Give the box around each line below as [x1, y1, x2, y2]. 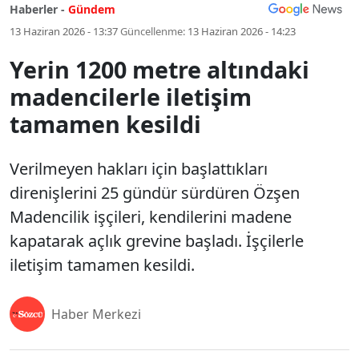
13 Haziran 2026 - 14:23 [188, 24, 296, 38]
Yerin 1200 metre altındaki [10, 54, 309, 85]
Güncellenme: [120, 24, 185, 38]
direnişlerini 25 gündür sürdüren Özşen [10, 182, 300, 204]
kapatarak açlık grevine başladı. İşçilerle [10, 230, 304, 252]
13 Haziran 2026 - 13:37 [10, 24, 118, 38]
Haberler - [10, 2, 65, 17]
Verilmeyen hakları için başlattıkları [10, 158, 268, 179]
